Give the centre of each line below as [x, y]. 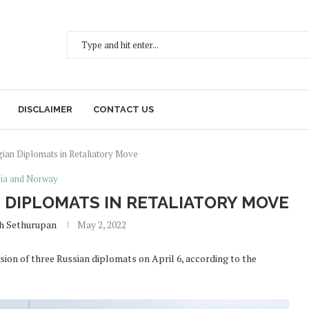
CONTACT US [123, 109]
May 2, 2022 [101, 225]
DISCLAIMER [45, 109]
